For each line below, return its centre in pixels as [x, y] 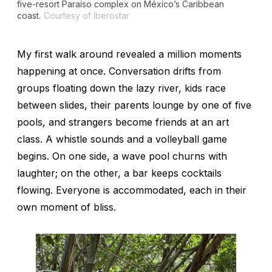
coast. [29, 16]
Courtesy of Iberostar [87, 16]
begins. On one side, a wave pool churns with [122, 156]
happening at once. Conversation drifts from [119, 71]
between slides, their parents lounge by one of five [134, 105]
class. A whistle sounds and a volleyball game [122, 139]
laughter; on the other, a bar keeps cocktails [119, 173]
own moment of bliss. [66, 207]
